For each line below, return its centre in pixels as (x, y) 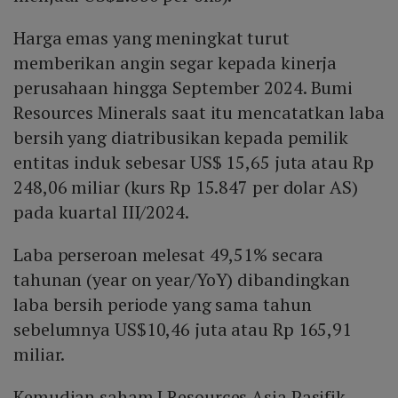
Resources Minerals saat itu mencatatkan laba (199, 113)
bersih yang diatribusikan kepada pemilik (181, 138)
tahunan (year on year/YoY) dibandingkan (182, 280)
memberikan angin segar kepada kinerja (175, 63)
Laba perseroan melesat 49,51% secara (169, 255)
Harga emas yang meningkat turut (151, 38)
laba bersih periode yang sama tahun (163, 305)
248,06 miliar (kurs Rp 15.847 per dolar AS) (186, 187)
